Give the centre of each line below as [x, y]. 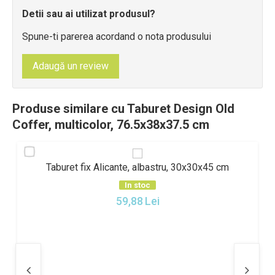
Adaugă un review [71, 66]
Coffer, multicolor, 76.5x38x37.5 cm [111, 125]
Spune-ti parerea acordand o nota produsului [117, 37]
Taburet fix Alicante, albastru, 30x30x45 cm [137, 167]
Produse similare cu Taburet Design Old [123, 109]
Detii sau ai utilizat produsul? [89, 14]
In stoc [137, 185]
